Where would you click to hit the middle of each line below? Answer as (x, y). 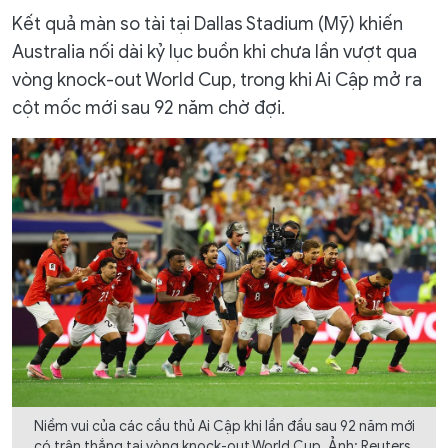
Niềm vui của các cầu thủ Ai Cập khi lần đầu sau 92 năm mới (224, 427)
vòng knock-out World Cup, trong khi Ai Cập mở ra (217, 80)
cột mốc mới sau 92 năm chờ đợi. (148, 108)
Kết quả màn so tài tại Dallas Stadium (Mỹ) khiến (207, 24)
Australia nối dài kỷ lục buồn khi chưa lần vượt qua (214, 52)
